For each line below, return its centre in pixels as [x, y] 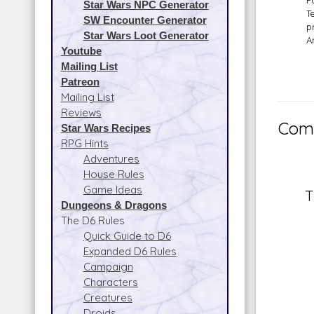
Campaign [108, 266]
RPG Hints [84, 143]
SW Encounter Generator [145, 20]
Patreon [80, 81]
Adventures [111, 158]
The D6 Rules [93, 220]
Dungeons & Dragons [114, 205]
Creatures [108, 297]
